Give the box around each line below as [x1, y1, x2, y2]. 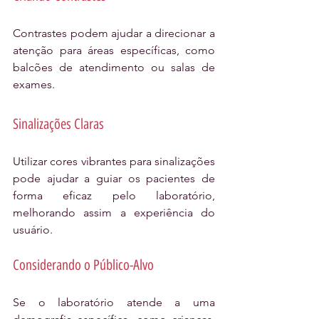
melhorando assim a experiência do [13, 206, 215, 220]
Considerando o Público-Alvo [13, 256, 154, 274]
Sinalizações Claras [13, 115, 104, 133]
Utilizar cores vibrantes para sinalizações [13, 155, 215, 169]
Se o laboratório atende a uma [13, 296, 215, 310]
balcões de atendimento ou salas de [13, 61, 215, 75]
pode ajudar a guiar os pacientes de [13, 172, 215, 186]
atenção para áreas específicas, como [13, 43, 215, 58]
